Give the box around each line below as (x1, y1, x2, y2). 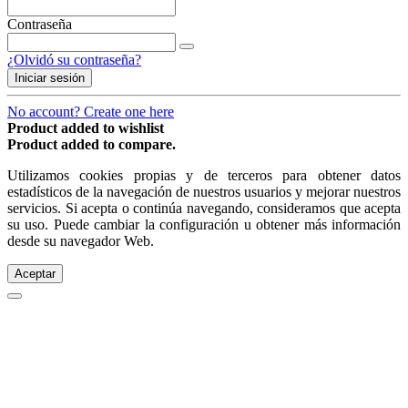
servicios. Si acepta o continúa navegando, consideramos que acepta (7, 199, 401, 216)
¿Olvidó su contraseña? (7, 51, 141, 67)
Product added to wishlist (7, 119, 164, 136)
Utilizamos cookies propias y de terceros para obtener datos (7, 167, 401, 183)
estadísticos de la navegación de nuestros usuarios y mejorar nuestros (7, 183, 401, 199)
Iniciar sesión (15, 70, 85, 85)
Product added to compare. (7, 136, 176, 152)
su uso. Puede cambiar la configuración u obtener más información (7, 216, 401, 232)
